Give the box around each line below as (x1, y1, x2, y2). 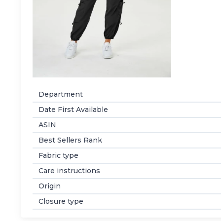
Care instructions (38, 166, 100, 176)
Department (38, 90, 83, 99)
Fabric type (38, 151, 78, 160)
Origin (38, 182, 61, 191)
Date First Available (38, 105, 108, 114)
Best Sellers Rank (38, 136, 102, 145)
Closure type (38, 197, 83, 206)
